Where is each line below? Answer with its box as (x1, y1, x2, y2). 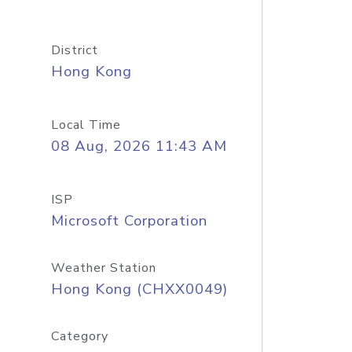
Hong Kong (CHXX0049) (50, 279, 228, 299)
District (50, 42, 98, 59)
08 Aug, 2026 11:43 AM (50, 136, 227, 156)
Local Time (50, 116, 121, 134)
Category (50, 328, 108, 345)
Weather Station (50, 259, 156, 277)
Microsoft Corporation (50, 211, 207, 231)
